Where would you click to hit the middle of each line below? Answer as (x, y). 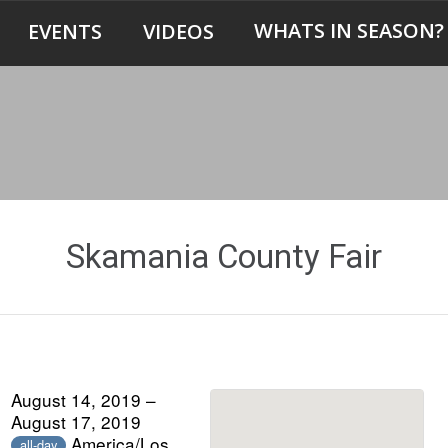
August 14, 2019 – (84, 399)
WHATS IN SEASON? (349, 30)
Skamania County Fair (224, 256)
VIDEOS (178, 31)
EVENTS (65, 31)
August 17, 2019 (76, 421)
